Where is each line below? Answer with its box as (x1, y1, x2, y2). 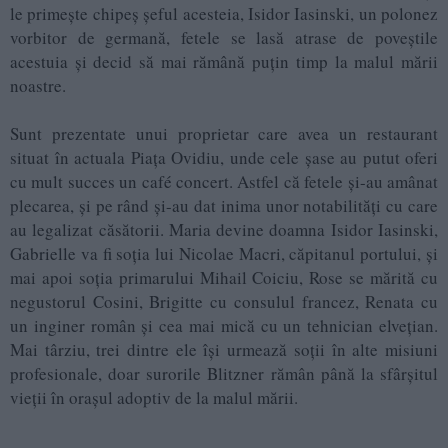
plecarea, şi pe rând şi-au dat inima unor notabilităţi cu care (10, 194, 438, 218)
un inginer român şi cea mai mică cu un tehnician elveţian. (10, 314, 438, 338)
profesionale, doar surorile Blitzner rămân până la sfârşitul (10, 362, 438, 386)
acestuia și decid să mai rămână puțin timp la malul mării (10, 50, 438, 74)
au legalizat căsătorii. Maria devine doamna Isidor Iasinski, (10, 218, 438, 242)
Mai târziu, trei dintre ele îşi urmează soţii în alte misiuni (10, 338, 438, 362)
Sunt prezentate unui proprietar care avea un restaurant (10, 122, 438, 146)
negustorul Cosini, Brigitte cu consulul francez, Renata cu (10, 290, 438, 314)
